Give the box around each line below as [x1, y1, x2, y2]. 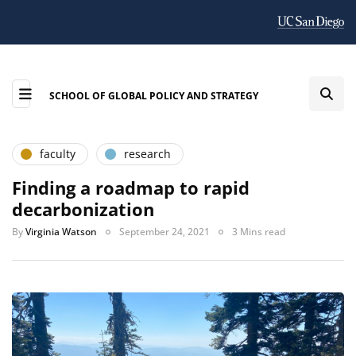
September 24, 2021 [119, 224, 210, 238]
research [124, 146, 171, 162]
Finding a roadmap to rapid [12, 175, 250, 199]
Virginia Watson [25, 224, 97, 238]
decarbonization [12, 196, 154, 221]
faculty [40, 146, 75, 162]
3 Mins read [232, 224, 285, 238]
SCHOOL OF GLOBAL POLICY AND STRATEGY [48, 88, 258, 103]
